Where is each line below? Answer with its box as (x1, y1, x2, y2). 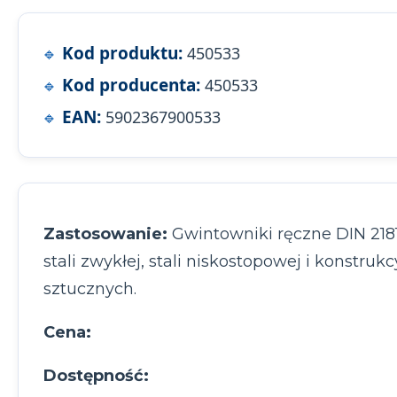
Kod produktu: (62, 42, 183, 66)
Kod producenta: (62, 74, 200, 97)
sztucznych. (43, 279, 136, 300)
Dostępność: (43, 366, 149, 386)
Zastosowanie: (43, 224, 167, 245)
